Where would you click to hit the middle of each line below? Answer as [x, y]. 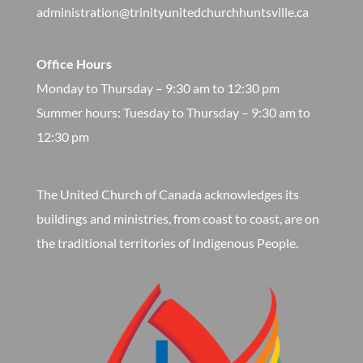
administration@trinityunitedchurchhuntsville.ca [172, 12]
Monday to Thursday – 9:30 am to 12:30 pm [158, 88]
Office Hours [74, 64]
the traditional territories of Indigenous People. [167, 243]
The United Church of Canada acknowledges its [167, 194]
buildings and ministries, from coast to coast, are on [177, 219]
